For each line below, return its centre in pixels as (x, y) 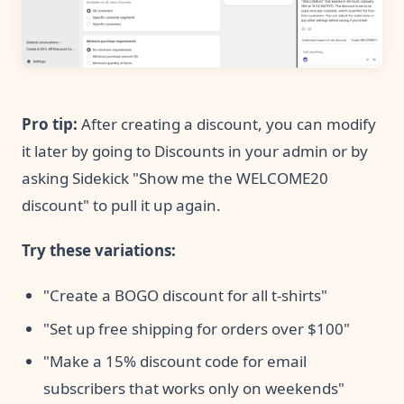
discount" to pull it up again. (121, 206)
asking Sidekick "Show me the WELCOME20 (175, 179)
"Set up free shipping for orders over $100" (197, 328)
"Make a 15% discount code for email (175, 362)
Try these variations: (99, 251)
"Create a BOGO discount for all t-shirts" (185, 296)
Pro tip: (50, 124)
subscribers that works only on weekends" (194, 389)
